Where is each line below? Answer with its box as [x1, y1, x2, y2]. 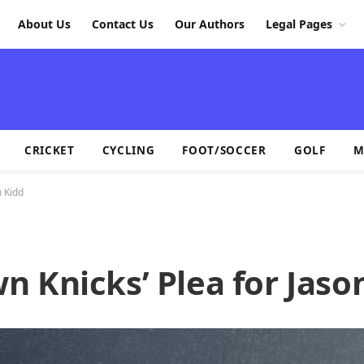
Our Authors [175, 16, 245, 32]
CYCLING [102, 142, 155, 158]
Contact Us [92, 16, 154, 32]
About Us [18, 16, 71, 32]
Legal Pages [266, 16, 332, 32]
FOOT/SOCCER [182, 142, 266, 158]
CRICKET [24, 142, 75, 158]
